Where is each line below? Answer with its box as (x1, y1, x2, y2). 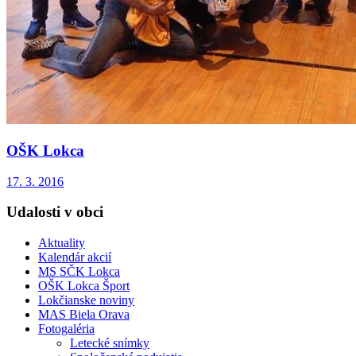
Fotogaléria (38, 322, 95, 336)
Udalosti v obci (6, 203, 103, 221)
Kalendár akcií (38, 250, 111, 265)
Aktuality (38, 236, 85, 250)
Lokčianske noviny (38, 293, 134, 308)
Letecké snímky (70, 336, 149, 350)
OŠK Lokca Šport (38, 279, 130, 293)
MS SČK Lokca (38, 265, 120, 279)
